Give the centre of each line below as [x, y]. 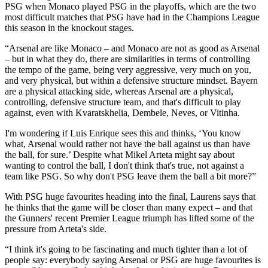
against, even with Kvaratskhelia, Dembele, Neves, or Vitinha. [122, 112]
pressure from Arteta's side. [56, 229]
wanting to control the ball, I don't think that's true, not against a [124, 165]
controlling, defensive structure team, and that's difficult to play [123, 102]
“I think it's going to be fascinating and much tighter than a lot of [126, 249]
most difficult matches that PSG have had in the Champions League [132, 17]
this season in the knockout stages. [69, 28]
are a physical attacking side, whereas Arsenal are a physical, [119, 91]
